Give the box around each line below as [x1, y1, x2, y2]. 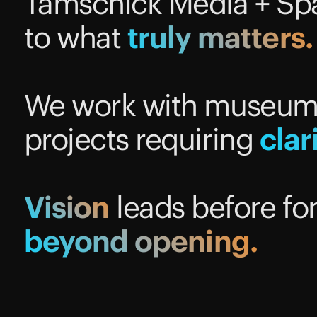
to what [23, 18, 127, 56]
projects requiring [23, 120, 260, 158]
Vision [23, 188, 110, 226]
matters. [197, 18, 313, 56]
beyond [23, 221, 129, 260]
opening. [134, 221, 258, 260]
